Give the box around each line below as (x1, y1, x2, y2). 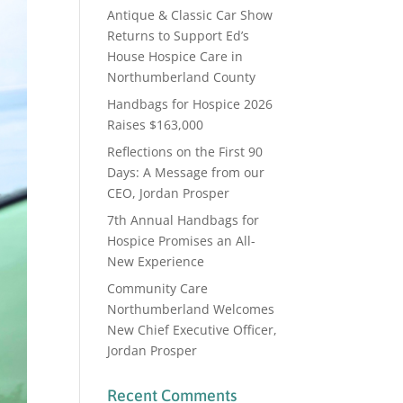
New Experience (107, 252, 205, 270)
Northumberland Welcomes (107, 300, 275, 318)
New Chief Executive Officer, (107, 320, 278, 338)
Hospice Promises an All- (107, 231, 256, 249)
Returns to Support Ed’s (107, 26, 250, 44)
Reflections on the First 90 (107, 142, 264, 160)
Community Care (107, 279, 209, 297)
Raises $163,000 (107, 115, 204, 133)
